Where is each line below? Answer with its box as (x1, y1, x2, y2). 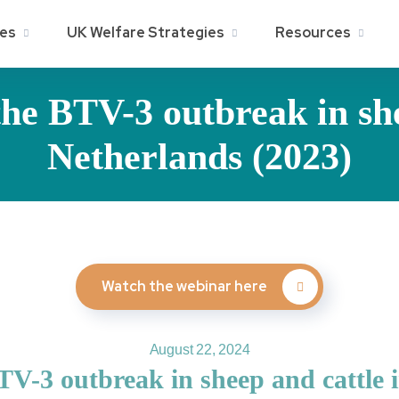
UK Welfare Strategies (67, 23, 224, 43)
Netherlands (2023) (47, 135, 352, 177)
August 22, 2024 (149, 341, 250, 357)
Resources (275, 23, 351, 43)
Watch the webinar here (102, 276, 270, 296)
